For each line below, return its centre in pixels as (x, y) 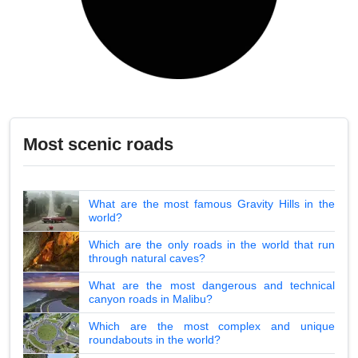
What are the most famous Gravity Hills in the (212, 204)
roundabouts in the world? (155, 340)
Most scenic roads (98, 145)
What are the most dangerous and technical (212, 286)
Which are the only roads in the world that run (212, 245)
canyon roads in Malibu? (151, 299)
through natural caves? (147, 259)
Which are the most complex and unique (212, 326)
